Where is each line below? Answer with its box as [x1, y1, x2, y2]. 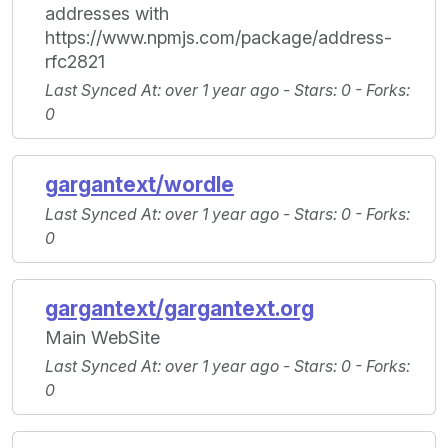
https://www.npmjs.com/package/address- [45, 27, 392, 49]
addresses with [45, 3, 169, 25]
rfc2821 [45, 51, 105, 73]
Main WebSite [45, 327, 160, 349]
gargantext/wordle [45, 172, 234, 198]
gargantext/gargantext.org [45, 296, 314, 322]
